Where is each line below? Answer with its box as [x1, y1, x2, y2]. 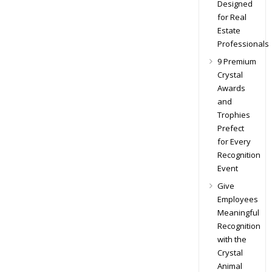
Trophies [217, 109, 250, 120]
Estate [217, 25, 240, 36]
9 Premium [217, 56, 256, 67]
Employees [217, 194, 258, 205]
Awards [217, 83, 245, 93]
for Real [217, 12, 246, 22]
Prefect [217, 123, 244, 134]
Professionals [217, 38, 269, 49]
